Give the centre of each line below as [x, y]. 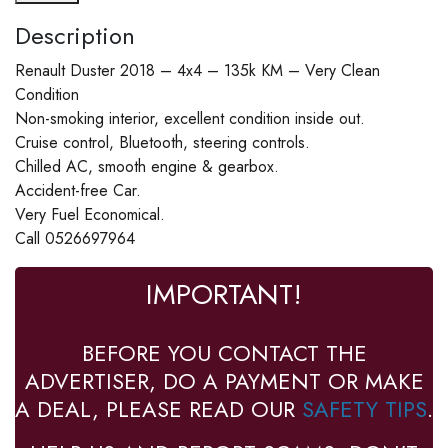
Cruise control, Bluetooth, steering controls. [162, 142]
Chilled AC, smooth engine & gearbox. [147, 166]
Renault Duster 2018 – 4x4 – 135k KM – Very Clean [197, 70]
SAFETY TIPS [364, 408]
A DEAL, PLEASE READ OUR [158, 408]
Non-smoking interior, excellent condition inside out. [190, 118]
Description [75, 35]
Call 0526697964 [75, 238]
